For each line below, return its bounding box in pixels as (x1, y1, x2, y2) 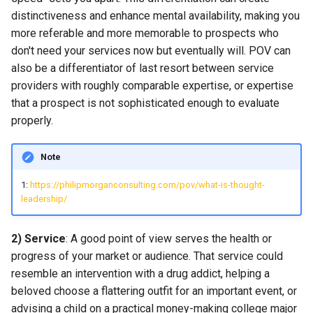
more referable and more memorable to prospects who (11, 27, 279, 41)
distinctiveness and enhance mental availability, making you (11, 9, 300, 23)
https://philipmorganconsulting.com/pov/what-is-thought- (29, 180, 265, 191)
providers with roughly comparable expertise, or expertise (11, 79, 293, 93)
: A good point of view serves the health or (66, 231, 272, 245)
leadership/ (20, 194, 67, 205)
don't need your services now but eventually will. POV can (11, 44, 291, 58)
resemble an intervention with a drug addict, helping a (11, 266, 270, 280)
